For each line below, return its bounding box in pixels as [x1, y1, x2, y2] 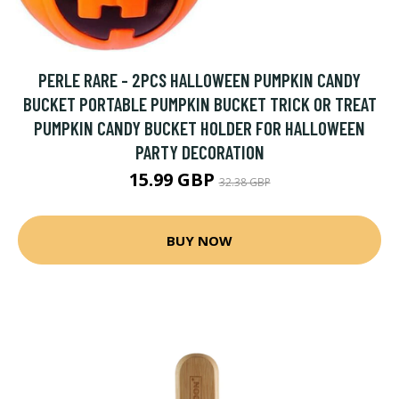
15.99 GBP [128, 167, 219, 191]
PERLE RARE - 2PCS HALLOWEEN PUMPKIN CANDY [38, 69, 361, 91]
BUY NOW [167, 231, 232, 249]
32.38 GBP [218, 175, 271, 190]
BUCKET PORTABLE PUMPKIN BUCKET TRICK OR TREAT [22, 93, 377, 115]
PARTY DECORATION [134, 141, 265, 163]
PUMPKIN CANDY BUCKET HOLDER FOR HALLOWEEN [34, 117, 365, 139]
